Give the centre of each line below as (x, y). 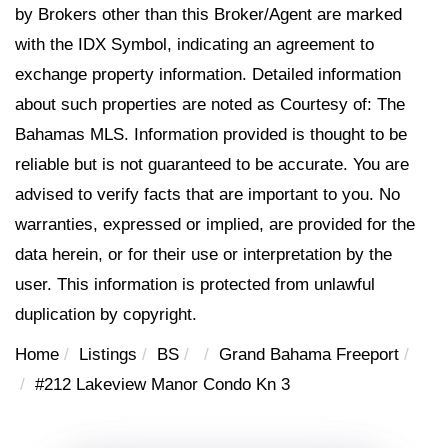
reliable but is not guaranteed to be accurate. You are (212, 164)
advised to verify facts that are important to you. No (207, 194)
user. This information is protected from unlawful (195, 284)
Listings (108, 354)
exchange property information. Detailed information (208, 74)
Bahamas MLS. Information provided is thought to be (211, 134)
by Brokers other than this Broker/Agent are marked (208, 14)
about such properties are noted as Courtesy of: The (210, 104)
